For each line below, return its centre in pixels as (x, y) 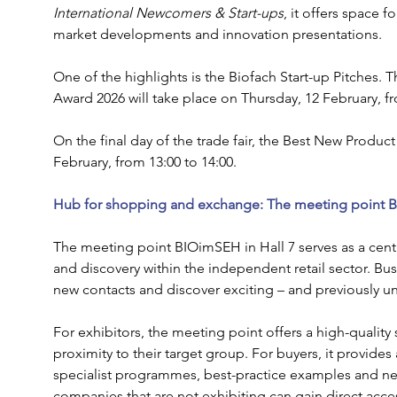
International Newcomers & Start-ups (168, 13)
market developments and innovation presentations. (217, 34)
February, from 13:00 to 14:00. (144, 162)
